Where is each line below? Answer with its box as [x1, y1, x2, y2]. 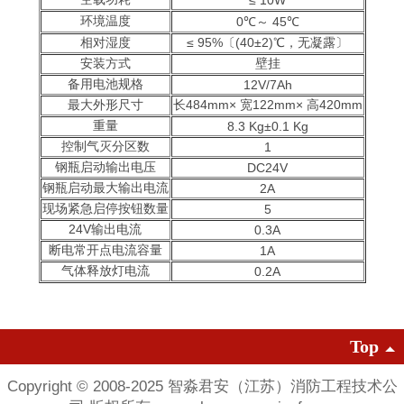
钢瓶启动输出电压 [54, 160, 156, 174]
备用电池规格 [67, 77, 143, 91]
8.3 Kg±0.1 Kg [226, 119, 308, 133]
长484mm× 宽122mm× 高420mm [172, 97, 363, 112]
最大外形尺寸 [67, 97, 143, 112]
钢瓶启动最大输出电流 [41, 180, 169, 195]
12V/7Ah [243, 78, 292, 92]
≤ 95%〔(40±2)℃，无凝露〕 [187, 35, 348, 50]
